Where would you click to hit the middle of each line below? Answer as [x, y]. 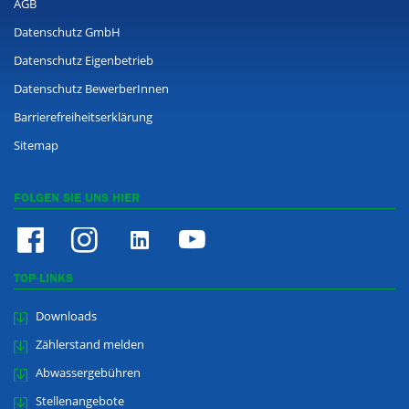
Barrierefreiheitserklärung [83, 117]
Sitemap [36, 145]
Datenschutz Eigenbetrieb [84, 60]
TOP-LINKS [43, 278]
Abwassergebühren [88, 372]
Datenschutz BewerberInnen [91, 89]
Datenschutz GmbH [67, 32]
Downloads [66, 316]
